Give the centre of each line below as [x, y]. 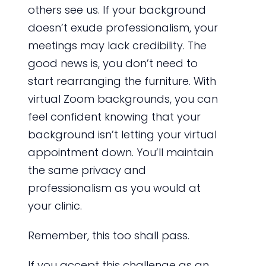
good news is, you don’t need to [113, 64]
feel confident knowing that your [114, 117]
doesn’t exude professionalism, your [123, 28]
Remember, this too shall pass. [108, 236]
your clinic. [55, 206]
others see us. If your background [117, 10]
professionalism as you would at [114, 188]
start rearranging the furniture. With [122, 81]
